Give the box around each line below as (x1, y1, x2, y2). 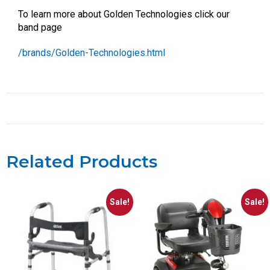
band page (18, 22, 64, 34)
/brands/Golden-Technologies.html (18, 47, 165, 59)
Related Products (6, 151, 157, 172)
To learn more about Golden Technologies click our (18, 8, 230, 20)
